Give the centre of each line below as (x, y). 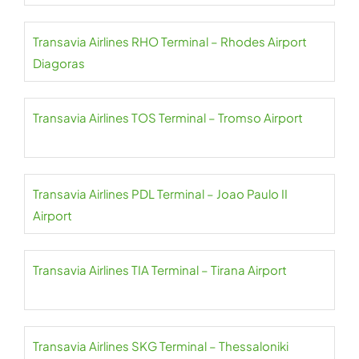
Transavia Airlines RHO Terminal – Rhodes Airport (170, 42)
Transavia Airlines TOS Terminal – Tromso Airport (168, 118)
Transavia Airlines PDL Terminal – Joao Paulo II (160, 194)
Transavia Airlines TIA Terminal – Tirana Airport (160, 270)
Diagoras (60, 63)
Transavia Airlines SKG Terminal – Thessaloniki (161, 346)
